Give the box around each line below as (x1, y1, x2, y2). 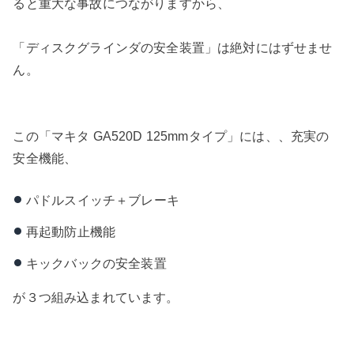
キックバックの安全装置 (25, 256, 167, 271)
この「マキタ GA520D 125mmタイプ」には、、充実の (13, 129, 330, 144)
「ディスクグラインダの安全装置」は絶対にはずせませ (13, 40, 333, 55)
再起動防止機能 (25, 224, 116, 239)
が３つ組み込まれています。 (13, 289, 179, 304)
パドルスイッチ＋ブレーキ (25, 192, 179, 207)
